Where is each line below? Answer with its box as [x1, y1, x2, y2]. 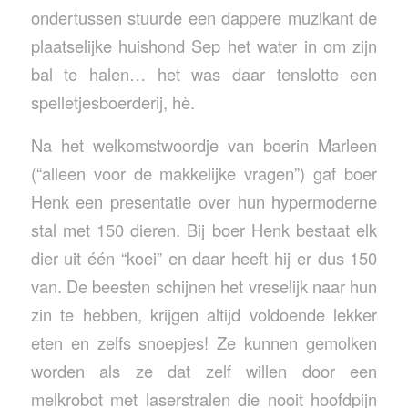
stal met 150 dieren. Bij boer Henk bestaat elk [30, 218, 378, 242]
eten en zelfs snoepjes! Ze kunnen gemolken [30, 331, 378, 355]
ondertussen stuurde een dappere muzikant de [30, 5, 378, 30]
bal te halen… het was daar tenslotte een [30, 62, 378, 87]
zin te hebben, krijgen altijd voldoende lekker [30, 302, 378, 327]
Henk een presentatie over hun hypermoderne [30, 189, 378, 214]
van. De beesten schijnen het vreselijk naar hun [30, 274, 378, 299]
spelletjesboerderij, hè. [30, 90, 195, 115]
